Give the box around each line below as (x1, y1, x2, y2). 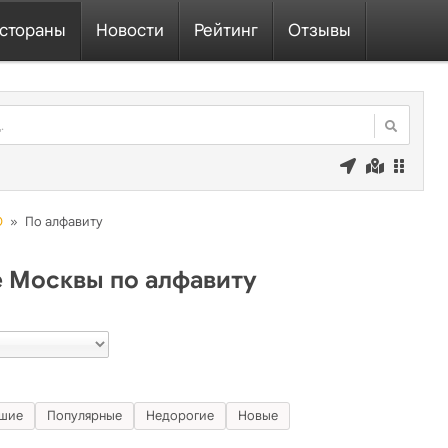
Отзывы (288, 20, 351, 41)
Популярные (47, 406, 122, 424)
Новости (96, 20, 164, 41)
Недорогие (146, 406, 214, 424)
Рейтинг (194, 20, 258, 41)
